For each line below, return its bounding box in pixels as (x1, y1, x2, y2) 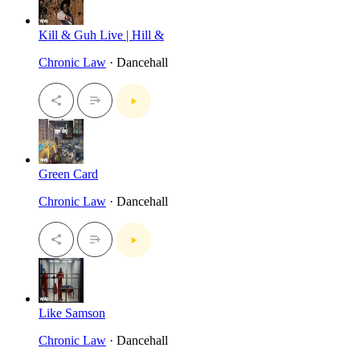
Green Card (39, 166, 98, 181)
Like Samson (39, 305, 105, 320)
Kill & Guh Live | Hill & (39, 27, 164, 42)
